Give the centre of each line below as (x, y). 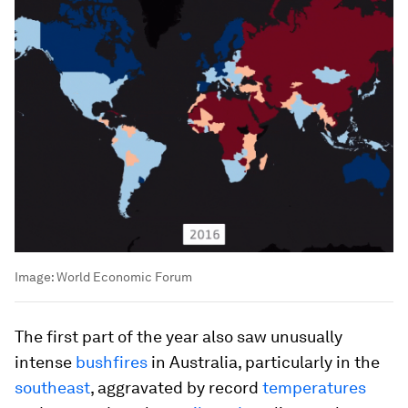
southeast (52, 387)
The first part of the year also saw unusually (178, 336)
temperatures (314, 387)
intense (45, 362)
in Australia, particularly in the (264, 362)
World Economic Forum (124, 276)
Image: (36, 276)
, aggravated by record (176, 387)
